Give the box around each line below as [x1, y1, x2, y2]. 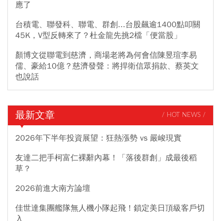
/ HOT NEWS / [162, 112, 206, 119]
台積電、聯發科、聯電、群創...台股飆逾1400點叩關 [15, 19, 200, 30]
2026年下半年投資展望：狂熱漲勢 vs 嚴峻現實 [15, 133, 182, 143]
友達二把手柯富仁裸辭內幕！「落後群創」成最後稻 [15, 152, 197, 163]
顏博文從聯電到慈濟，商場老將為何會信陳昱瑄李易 [15, 50, 197, 60]
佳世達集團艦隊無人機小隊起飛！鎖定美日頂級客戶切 [15, 203, 205, 213]
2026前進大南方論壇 [15, 183, 90, 193]
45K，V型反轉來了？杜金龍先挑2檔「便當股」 [15, 30, 182, 40]
